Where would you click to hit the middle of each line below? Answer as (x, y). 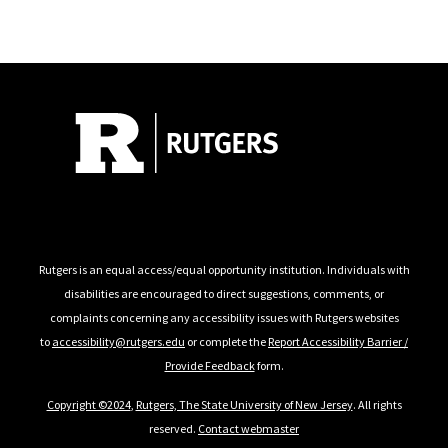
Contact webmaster (248, 429)
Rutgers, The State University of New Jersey (244, 405)
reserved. (173, 429)
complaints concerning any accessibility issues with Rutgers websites (224, 318)
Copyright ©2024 (88, 405)
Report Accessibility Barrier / (338, 342)
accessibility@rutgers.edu (118, 342)
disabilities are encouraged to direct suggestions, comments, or (224, 294)
